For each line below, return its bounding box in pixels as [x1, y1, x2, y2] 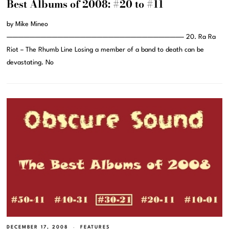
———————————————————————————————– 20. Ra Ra [7, 34, 216, 41]
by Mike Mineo [7, 21, 49, 28]
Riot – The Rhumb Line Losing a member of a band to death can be [7, 47, 204, 54]
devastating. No [7, 59, 54, 66]
